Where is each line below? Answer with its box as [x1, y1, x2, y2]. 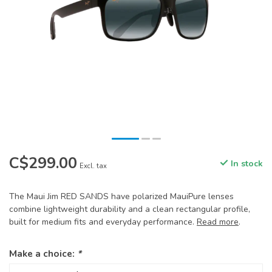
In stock [228, 158, 263, 169]
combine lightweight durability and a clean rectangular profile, [9, 203, 250, 215]
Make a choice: [9, 247, 77, 260]
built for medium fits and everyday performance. [9, 216, 197, 228]
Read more [197, 216, 239, 228]
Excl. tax [80, 161, 107, 171]
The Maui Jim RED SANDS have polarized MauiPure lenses [9, 191, 234, 202]
